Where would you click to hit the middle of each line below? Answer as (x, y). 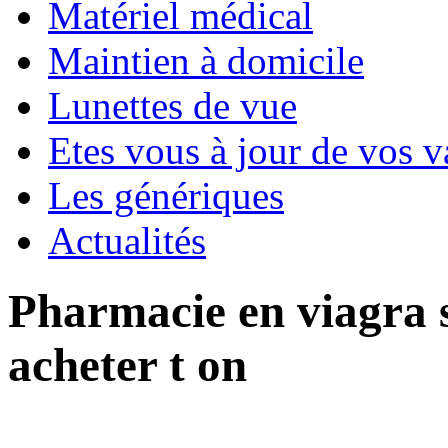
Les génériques (166, 195)
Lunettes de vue (172, 105)
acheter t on (127, 365)
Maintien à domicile (206, 60)
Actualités (127, 240)
